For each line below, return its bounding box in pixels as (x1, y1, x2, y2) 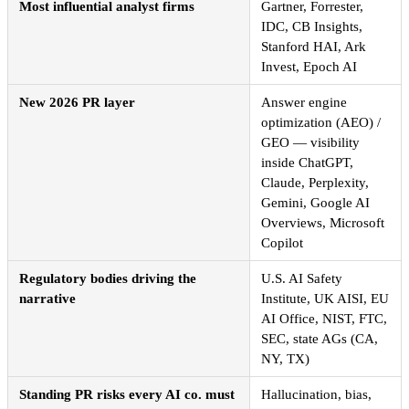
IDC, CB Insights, (261, 19, 362, 35)
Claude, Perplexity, (261, 175, 369, 191)
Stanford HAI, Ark (261, 39, 366, 55)
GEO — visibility (261, 135, 360, 151)
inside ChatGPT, (261, 155, 353, 171)
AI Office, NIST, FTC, (261, 311, 387, 327)
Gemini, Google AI (261, 195, 370, 211)
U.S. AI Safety (261, 271, 342, 287)
